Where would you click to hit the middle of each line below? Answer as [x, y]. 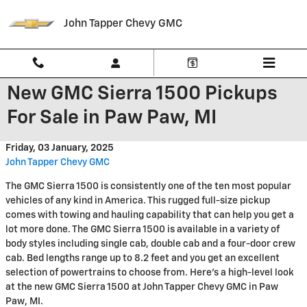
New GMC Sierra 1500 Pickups [142, 94]
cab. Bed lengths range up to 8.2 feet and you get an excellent [143, 258]
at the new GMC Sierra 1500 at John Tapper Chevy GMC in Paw [142, 287]
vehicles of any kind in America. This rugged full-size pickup [138, 201]
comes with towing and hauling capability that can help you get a [150, 215]
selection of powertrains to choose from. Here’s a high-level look [150, 273]
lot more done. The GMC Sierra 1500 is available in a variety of [143, 230]
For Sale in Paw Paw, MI [112, 118]
